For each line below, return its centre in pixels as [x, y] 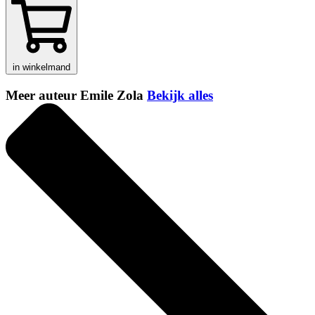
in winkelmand [41, 67]
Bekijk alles [180, 95]
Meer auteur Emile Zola [76, 95]
